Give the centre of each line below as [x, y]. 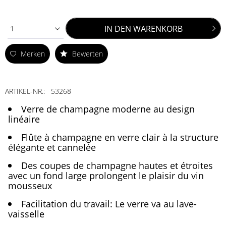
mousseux [30, 185]
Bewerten [87, 54]
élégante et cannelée [52, 147]
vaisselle [26, 214]
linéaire [24, 119]
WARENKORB [158, 29]
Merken [33, 54]
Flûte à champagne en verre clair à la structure [120, 137]
